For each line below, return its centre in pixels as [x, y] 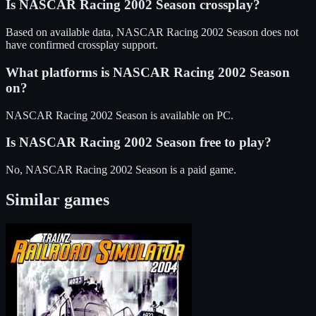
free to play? [234, 142]
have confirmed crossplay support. [82, 45]
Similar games [57, 199]
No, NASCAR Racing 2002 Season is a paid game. [121, 169]
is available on [182, 115]
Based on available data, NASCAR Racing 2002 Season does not [152, 32]
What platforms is [59, 72]
